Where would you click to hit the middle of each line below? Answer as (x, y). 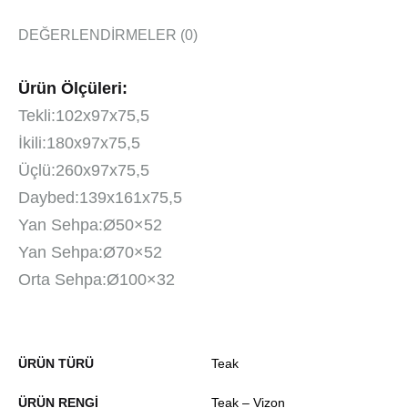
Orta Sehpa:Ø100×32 (97, 280)
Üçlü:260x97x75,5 (84, 170)
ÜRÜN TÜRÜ (56, 363)
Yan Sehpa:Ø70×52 (90, 252)
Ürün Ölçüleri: (73, 88)
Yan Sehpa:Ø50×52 (90, 225)
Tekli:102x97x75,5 (84, 116)
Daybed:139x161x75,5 (100, 198)
